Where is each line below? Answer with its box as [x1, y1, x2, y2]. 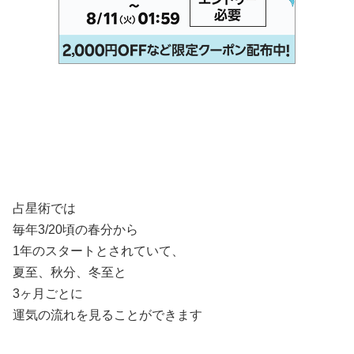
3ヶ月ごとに [13, 287, 83, 300]
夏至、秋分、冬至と [13, 265, 126, 279]
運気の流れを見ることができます [13, 308, 202, 322]
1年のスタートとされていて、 [13, 244, 184, 258]
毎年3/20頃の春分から [13, 223, 138, 236]
